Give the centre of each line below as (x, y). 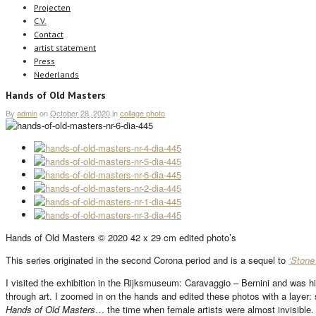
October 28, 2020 (80, 113)
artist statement (65, 48)
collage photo (142, 113)
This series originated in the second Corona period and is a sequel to (147, 260)
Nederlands (56, 74)
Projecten (52, 7)
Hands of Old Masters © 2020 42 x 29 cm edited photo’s (121, 238)
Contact (49, 34)
